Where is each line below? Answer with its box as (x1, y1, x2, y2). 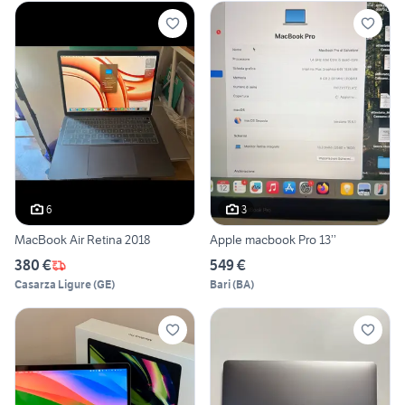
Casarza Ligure (14, 278, 91, 292)
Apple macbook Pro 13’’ (210, 231, 336, 249)
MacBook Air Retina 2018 (14, 231, 150, 249)
